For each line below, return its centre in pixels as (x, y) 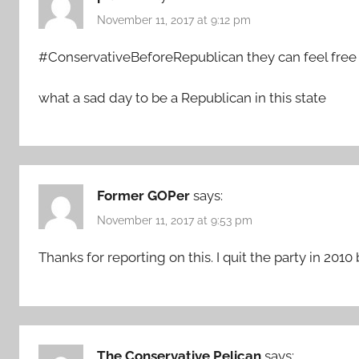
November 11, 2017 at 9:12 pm (174, 20)
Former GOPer (143, 195)
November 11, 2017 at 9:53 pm (175, 221)
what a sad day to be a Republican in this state (182, 97)
